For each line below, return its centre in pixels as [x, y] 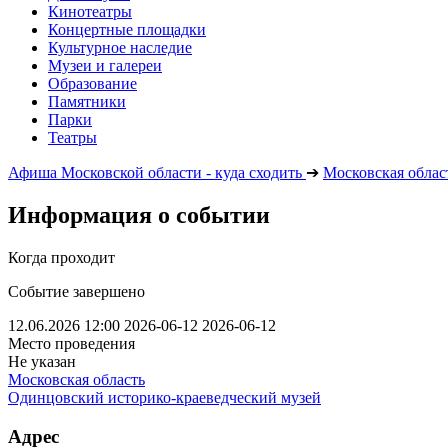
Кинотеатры [90, 11]
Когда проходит [61, 257]
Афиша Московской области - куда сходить [155, 172]
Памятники [87, 101]
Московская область [76, 379]
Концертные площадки [127, 29]
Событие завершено [76, 291]
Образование [92, 83]
